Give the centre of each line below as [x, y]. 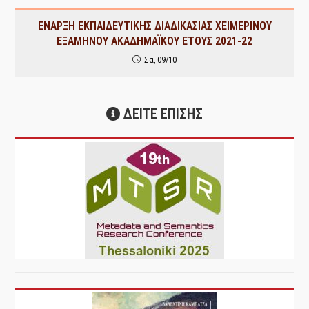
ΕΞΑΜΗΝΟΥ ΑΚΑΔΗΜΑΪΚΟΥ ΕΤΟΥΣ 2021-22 [154, 41]
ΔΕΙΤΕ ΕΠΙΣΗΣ [161, 114]
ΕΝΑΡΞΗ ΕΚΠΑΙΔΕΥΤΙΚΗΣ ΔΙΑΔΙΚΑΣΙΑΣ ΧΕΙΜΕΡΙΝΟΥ [154, 26]
